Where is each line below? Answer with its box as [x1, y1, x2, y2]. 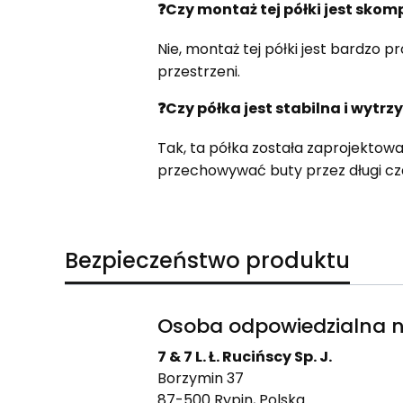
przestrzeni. [157, 60, 240, 82]
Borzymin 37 [157, 367, 244, 389]
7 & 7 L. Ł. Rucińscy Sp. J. [157, 345, 332, 367]
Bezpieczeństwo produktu [65, 245, 350, 275]
